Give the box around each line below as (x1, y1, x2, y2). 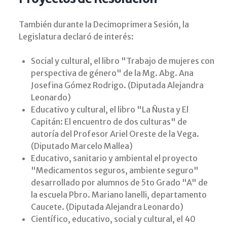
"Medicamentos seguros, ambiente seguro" (31, 165, 199, 175)
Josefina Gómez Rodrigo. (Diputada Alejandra (31, 80, 204, 90)
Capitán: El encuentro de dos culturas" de (31, 116, 187, 127)
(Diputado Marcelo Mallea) (31, 140, 133, 151)
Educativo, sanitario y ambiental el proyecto (31, 153, 198, 163)
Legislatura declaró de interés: (19, 31, 135, 42)
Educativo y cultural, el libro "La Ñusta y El (31, 104, 188, 115)
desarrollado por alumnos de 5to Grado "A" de (31, 177, 208, 187)
